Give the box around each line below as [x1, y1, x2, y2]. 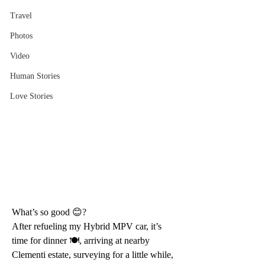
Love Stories [10, 92, 53, 101]
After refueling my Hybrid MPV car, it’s [12, 221, 164, 231]
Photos [10, 31, 33, 40]
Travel [10, 11, 32, 20]
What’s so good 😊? [12, 206, 86, 217]
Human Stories [10, 72, 60, 80]
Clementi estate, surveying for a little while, [12, 249, 176, 260]
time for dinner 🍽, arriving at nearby [12, 235, 152, 245]
